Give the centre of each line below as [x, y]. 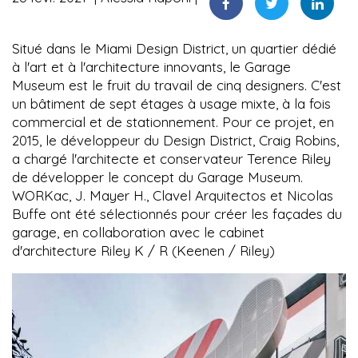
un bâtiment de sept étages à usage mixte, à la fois [171, 104]
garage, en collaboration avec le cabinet [138, 233]
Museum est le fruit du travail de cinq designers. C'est [177, 86]
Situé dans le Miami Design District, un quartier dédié [174, 49]
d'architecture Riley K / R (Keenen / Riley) [143, 251]
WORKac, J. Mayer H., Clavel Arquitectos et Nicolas [173, 196]
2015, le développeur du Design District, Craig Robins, [175, 141]
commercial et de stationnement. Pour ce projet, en [173, 122]
